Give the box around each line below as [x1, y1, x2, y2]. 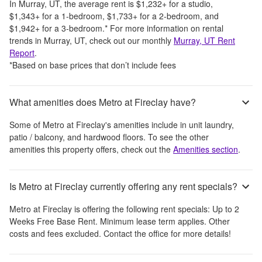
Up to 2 [212, 202, 239, 215]
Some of [9, 118, 43, 130]
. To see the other [143, 130, 209, 143]
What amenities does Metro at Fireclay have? [9, 95, 196, 109]
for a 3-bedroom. [40, 22, 105, 34]
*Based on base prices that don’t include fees [9, 58, 176, 71]
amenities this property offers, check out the [9, 143, 173, 155]
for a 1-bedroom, [40, 9, 107, 22]
